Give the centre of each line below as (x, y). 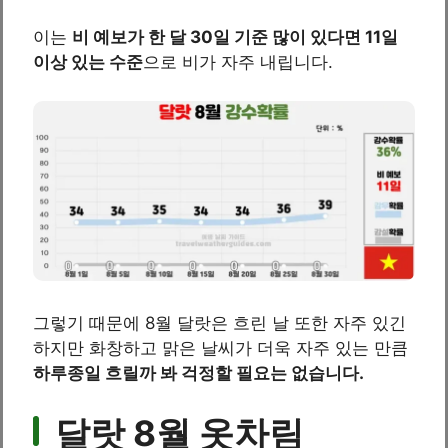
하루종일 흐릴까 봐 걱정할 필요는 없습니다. (198, 373)
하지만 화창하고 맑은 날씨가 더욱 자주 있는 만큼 (220, 348)
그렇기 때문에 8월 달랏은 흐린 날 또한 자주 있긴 (219, 323)
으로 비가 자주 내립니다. (238, 62)
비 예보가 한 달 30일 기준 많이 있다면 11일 (235, 37)
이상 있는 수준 (88, 62)
